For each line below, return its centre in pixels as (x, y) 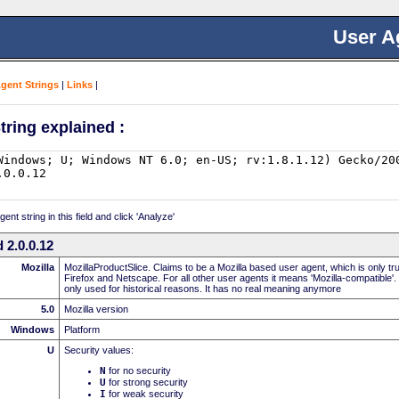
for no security (138, 370)
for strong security (147, 382)
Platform (82, 329)
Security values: (99, 350)
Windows (33, 329)
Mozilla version (96, 309)
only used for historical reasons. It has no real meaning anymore (203, 288)
